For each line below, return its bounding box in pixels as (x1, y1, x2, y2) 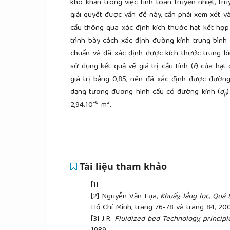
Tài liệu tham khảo (77, 160, 167, 172)
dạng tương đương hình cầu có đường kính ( (70, 86, 220, 99)
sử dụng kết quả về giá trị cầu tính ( (70, 60, 193, 73)
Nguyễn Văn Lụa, (102, 189, 160, 203)
